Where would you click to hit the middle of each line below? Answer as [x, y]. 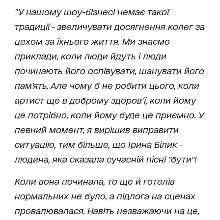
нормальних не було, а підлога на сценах [105, 195]
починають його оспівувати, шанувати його [110, 70]
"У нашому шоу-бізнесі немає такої [92, 11]
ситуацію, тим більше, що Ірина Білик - [98, 144]
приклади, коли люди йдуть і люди [91, 55]
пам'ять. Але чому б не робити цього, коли [107, 85]
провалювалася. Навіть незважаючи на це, [107, 210]
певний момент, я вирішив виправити [97, 129]
